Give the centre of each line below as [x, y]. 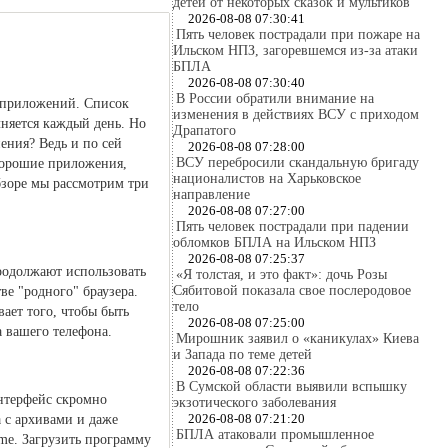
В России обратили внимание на [275, 98]
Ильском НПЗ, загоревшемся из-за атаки [295, 50]
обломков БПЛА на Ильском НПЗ [274, 242]
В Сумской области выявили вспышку [291, 386]
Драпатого [204, 130]
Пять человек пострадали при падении [292, 226]
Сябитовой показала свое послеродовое [292, 290]
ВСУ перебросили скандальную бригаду [297, 162]
